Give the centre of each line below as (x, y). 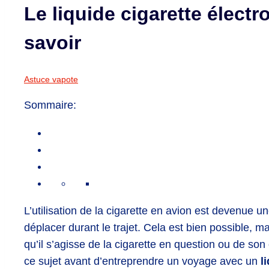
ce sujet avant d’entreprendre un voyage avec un (142, 261)
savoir (53, 42)
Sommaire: (50, 105)
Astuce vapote (51, 80)
